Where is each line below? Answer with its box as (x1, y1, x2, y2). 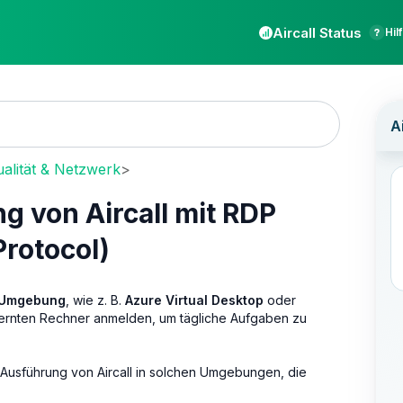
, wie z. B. (66, 291, 125, 308)
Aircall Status (273, 23, 362, 41)
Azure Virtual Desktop (125, 291, 264, 308)
